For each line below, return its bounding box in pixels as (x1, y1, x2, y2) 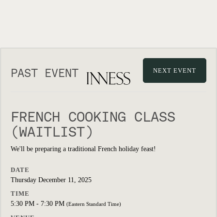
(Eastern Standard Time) (66, 201, 121, 207)
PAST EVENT (11, 66, 78, 80)
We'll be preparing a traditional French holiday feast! (11, 145, 156, 153)
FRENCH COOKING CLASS (11, 108, 175, 125)
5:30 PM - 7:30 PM (11, 200, 66, 207)
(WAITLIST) (11, 124, 93, 140)
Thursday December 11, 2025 (11, 176, 92, 184)
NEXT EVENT (153, 67, 196, 74)
